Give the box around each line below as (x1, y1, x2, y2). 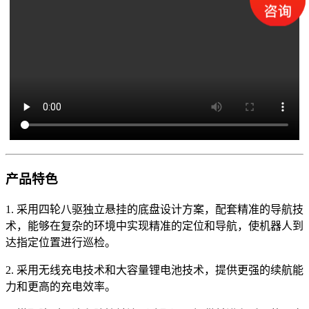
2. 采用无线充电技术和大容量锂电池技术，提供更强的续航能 (6, 263, 303, 276)
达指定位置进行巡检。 (6, 236, 116, 248)
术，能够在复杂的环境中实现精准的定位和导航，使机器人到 (6, 219, 303, 232)
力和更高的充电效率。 (6, 280, 116, 292)
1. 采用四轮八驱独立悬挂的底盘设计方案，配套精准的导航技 (6, 203, 303, 215)
